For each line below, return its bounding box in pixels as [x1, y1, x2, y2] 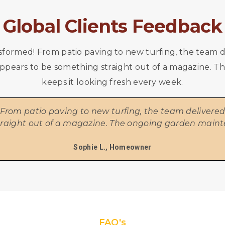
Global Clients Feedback [3, 15, 222, 38]
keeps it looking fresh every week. [42, 77, 183, 87]
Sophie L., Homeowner [73, 143, 152, 151]
